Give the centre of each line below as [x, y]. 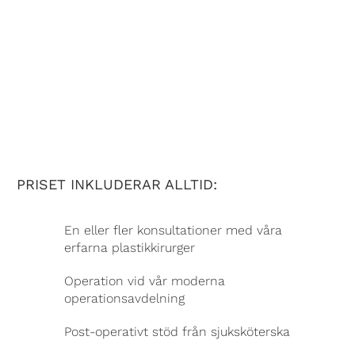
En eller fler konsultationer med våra [173, 230]
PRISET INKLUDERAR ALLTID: [117, 184]
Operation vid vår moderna [145, 281]
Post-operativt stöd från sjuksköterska [177, 332]
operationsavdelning [124, 298]
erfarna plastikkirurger [130, 248]
